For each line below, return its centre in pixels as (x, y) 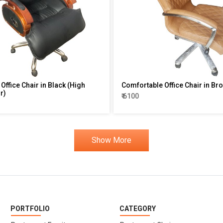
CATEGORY (138, 208)
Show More (111, 140)
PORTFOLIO (30, 208)
